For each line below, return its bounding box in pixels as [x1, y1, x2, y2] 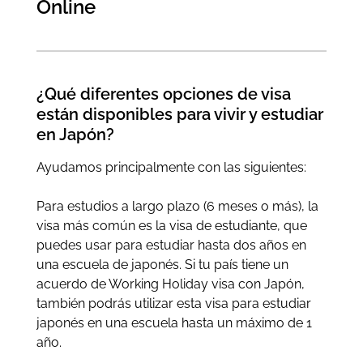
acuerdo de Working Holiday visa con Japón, [36, 275, 305, 292]
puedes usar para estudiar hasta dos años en [36, 237, 306, 253]
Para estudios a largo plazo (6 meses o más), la [36, 198, 318, 214]
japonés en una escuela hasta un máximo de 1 [36, 314, 312, 331]
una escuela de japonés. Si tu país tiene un [36, 256, 288, 272]
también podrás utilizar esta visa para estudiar [36, 295, 311, 311]
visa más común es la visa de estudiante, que [36, 217, 307, 233]
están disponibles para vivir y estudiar [36, 104, 323, 124]
